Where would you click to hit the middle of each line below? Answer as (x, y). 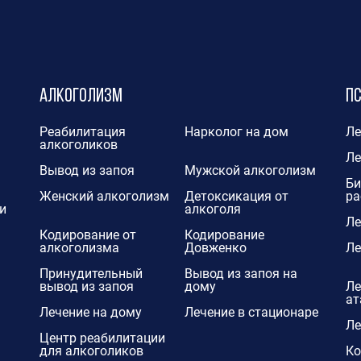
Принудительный (91, 274)
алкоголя (212, 210)
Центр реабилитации (102, 338)
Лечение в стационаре (251, 313)
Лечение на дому (90, 313)
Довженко (215, 248)
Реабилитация (82, 132)
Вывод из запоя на (241, 274)
